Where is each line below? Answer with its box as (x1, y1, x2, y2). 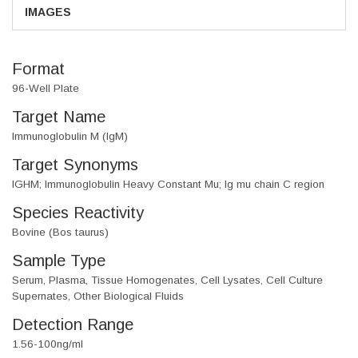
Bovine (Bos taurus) (12, 226, 109, 239)
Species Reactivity (12, 204, 144, 222)
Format (12, 60, 65, 78)
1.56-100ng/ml (12, 338, 83, 351)
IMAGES (25, 6, 71, 19)
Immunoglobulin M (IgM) (12, 130, 128, 143)
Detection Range (12, 316, 133, 334)
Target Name (12, 108, 105, 126)
